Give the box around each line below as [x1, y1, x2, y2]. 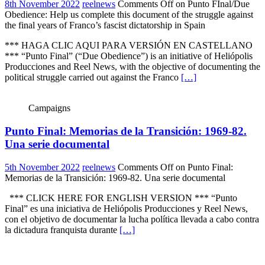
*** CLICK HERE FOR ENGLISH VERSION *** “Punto [5, 192, 237, 203]
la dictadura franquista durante [5, 224, 119, 235]
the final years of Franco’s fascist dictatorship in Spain [5, 20, 205, 31]
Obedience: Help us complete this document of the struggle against [5, 9, 253, 20]
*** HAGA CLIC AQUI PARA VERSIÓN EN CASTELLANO [5, 40, 253, 51]
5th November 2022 [5, 161, 80, 172]
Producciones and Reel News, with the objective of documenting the [5, 62, 260, 72]
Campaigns [28, 103, 70, 114]
